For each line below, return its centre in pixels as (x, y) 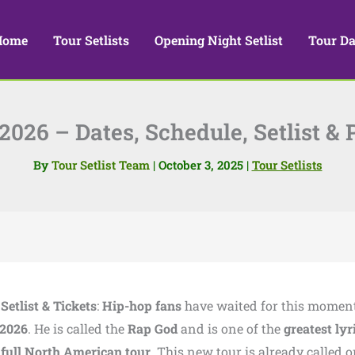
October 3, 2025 (202, 165)
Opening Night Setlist (219, 40)
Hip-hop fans (142, 305)
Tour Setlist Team (102, 165)
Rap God (153, 328)
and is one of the (231, 328)
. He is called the (78, 328)
